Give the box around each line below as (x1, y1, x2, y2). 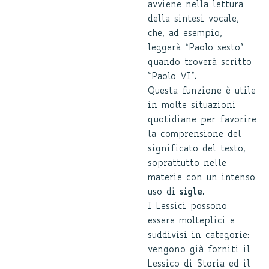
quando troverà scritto (148, 58, 252, 67)
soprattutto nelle (148, 159, 226, 168)
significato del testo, (148, 145, 246, 154)
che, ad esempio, (148, 29, 222, 38)
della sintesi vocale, (148, 15, 239, 24)
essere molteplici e (148, 217, 235, 226)
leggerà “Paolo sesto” (148, 44, 244, 53)
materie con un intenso (148, 174, 255, 183)
